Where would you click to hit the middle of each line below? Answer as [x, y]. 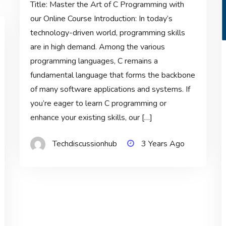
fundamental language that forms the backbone [112, 75]
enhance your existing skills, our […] [91, 118]
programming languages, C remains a [94, 61]
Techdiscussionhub [84, 144]
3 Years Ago [163, 144]
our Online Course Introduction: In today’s [101, 19]
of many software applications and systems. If [110, 90]
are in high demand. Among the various [97, 47]
